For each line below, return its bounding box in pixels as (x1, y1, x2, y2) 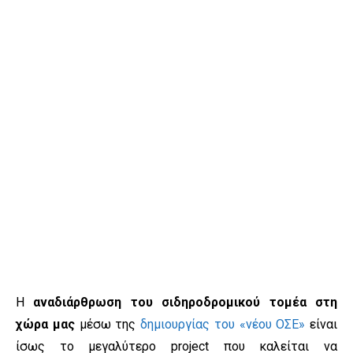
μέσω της (74, 317, 140, 333)
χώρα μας (16, 317, 75, 333)
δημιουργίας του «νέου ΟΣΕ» (140, 317, 306, 333)
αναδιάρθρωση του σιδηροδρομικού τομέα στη (33, 295, 338, 310)
